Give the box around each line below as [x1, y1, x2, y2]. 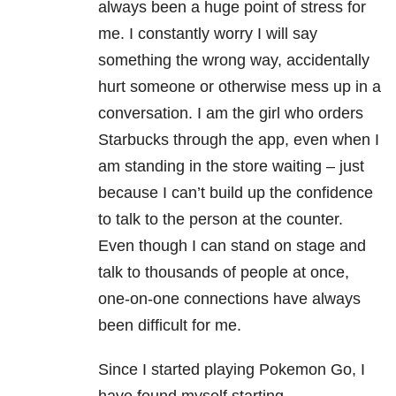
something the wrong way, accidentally [98, 51, 369, 70]
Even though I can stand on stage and [98, 237, 366, 255]
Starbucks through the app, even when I [98, 131, 379, 149]
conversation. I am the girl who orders [98, 104, 363, 123]
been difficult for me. [98, 316, 241, 335]
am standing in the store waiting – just [98, 157, 364, 176]
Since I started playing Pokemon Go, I [98, 361, 365, 379]
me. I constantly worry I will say [98, 25, 317, 43]
